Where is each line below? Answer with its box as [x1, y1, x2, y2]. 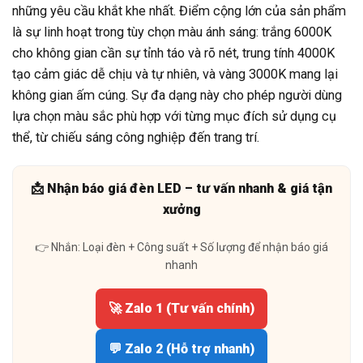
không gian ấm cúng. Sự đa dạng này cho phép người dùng [12, 88, 342, 104]
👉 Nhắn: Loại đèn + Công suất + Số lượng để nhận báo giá [35, 240, 328, 254]
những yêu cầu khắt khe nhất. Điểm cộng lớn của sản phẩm [12, 3, 346, 19]
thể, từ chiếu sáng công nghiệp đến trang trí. [12, 130, 259, 146]
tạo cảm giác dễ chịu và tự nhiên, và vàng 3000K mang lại [12, 66, 338, 83]
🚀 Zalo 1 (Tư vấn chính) [109, 300, 254, 316]
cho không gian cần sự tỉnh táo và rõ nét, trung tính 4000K [12, 45, 335, 62]
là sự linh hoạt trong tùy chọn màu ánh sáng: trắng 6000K [12, 24, 331, 41]
